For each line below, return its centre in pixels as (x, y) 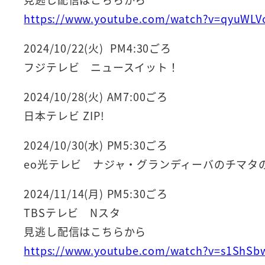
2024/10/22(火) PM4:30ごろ (98, 48)
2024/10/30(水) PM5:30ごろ (96, 145)
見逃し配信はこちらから (85, 231)
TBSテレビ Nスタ (72, 212)
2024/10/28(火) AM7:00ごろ (96, 96)
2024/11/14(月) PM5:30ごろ (96, 193)
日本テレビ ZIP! (64, 115)
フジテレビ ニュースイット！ (101, 67)
